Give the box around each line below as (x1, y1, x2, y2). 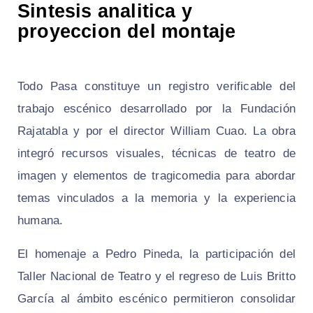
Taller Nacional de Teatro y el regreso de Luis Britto (17, 270, 296, 284)
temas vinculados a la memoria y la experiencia (17, 191, 296, 205)
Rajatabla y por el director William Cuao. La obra (17, 124, 296, 138)
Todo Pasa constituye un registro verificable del (17, 80, 296, 94)
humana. (17, 214, 64, 228)
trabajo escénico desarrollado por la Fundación (17, 102, 296, 116)
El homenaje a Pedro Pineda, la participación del (17, 247, 296, 261)
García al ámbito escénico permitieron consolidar (17, 292, 296, 306)
